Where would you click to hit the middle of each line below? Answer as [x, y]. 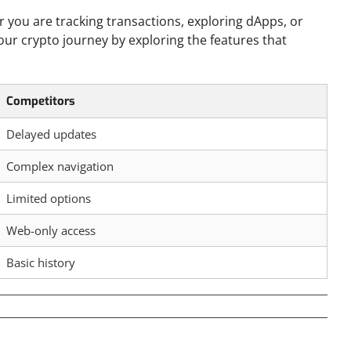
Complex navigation [60, 166]
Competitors [41, 101]
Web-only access [51, 230]
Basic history [41, 262]
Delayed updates [51, 134]
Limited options [49, 198]
